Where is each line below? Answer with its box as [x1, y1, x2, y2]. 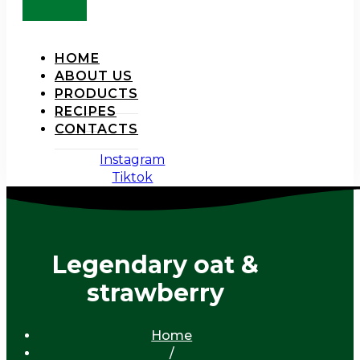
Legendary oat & [52, 249, 260, 280]
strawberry [87, 277, 225, 308]
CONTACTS [55, 121, 138, 137]
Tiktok [112, 170, 153, 185]
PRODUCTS [55, 86, 138, 101]
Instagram [100, 152, 166, 167]
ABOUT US [55, 68, 133, 84]
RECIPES [55, 104, 117, 119]
